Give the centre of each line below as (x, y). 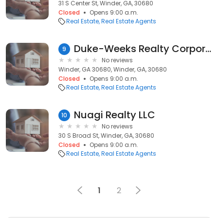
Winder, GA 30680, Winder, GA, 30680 (113, 69)
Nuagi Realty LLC (115, 115)
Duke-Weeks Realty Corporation (208, 49)
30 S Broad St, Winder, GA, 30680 (106, 136)
